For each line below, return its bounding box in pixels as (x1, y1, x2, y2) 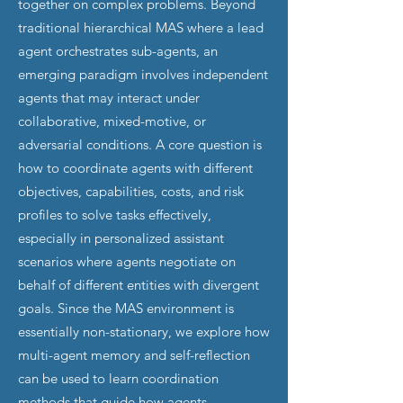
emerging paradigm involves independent (18, 66, 268, 83)
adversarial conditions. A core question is (18, 136, 262, 153)
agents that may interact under (18, 89, 200, 106)
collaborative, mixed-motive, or (18, 112, 206, 130)
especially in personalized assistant (18, 229, 224, 246)
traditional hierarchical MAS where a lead (18, 19, 264, 36)
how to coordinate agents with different (18, 159, 253, 176)
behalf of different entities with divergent (18, 276, 259, 293)
